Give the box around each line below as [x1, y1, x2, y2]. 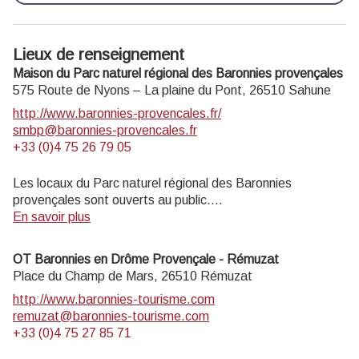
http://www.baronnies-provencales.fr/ [13, 106, 221, 120]
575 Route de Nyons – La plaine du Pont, [13, 83, 249, 97]
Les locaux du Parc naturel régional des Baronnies [13, 175, 292, 190]
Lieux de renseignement [13, 45, 184, 63]
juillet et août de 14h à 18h [13, 276, 164, 291]
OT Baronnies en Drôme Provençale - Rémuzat [13, 252, 279, 266]
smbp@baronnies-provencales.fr [13, 123, 197, 137]
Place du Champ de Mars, [13, 268, 161, 283]
